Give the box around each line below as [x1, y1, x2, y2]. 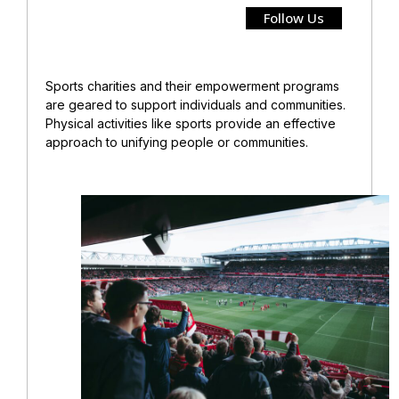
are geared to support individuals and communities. [45, 96, 346, 112]
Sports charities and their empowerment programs [45, 77, 339, 94]
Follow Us [264, 8, 324, 27]
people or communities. [167, 134, 308, 150]
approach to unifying [45, 134, 167, 150]
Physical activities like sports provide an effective [45, 115, 336, 131]
